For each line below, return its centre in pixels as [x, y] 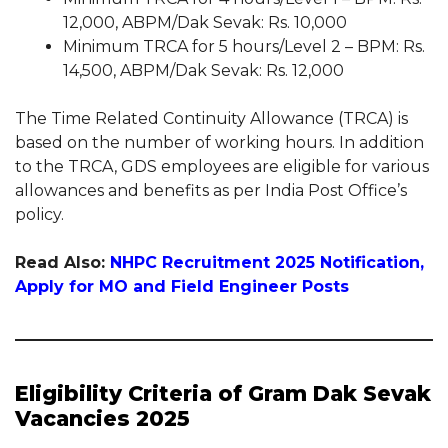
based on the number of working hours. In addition [219, 142]
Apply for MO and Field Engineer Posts [182, 286]
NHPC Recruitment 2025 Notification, [267, 262]
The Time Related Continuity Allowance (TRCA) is [211, 118]
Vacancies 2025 [102, 418]
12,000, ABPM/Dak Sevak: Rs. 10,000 [205, 22]
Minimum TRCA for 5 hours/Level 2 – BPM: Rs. [244, 46]
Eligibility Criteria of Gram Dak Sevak [223, 393]
